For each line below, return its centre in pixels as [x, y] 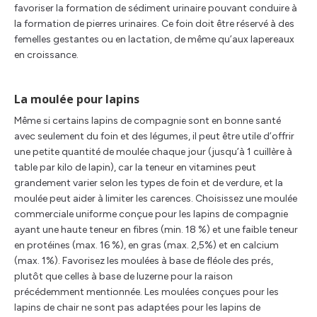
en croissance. [46, 55]
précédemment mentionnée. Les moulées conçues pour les [146, 292]
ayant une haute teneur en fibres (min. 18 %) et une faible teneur [156, 230]
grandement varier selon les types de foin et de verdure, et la [149, 183]
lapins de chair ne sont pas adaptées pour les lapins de [137, 307]
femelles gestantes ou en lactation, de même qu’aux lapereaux [154, 39]
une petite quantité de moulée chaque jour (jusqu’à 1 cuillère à [153, 152]
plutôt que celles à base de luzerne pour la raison [123, 276]
